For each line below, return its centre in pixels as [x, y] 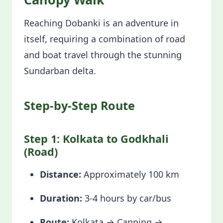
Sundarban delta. [60, 71]
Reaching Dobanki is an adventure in [101, 23]
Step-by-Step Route [79, 106]
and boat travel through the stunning [103, 55]
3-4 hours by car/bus [127, 198]
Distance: [60, 174]
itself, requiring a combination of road [105, 39]
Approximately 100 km [130, 174]
